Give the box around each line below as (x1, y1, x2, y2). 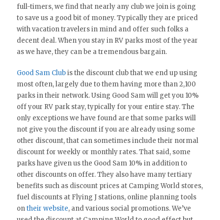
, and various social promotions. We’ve (68, 204, 191, 213)
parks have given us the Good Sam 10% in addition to (16, 159, 187, 167)
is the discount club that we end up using (65, 68, 197, 77)
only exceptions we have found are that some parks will (16, 113, 196, 122)
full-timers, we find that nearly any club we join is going (16, 2, 196, 11)
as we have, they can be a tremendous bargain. (16, 47, 167, 56)
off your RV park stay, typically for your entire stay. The (16, 102, 194, 111)
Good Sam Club (16, 68, 66, 77)
